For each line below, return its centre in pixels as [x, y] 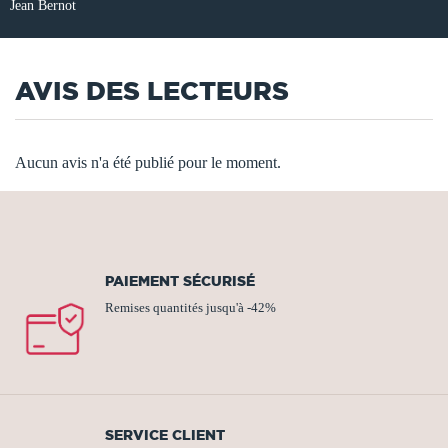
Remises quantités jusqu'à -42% [190, 307]
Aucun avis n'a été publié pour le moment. [148, 162]
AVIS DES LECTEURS [152, 90]
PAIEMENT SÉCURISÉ [180, 280]
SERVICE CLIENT [165, 434]
